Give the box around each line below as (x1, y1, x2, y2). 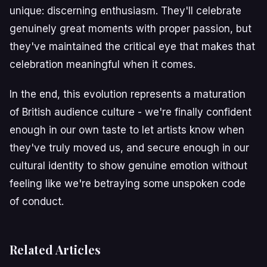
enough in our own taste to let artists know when (10, 123, 244, 136)
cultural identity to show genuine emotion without (10, 159, 247, 172)
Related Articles (10, 241, 101, 257)
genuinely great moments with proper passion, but (10, 22, 252, 35)
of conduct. (10, 195, 64, 207)
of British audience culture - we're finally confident (10, 105, 252, 118)
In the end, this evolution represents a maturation (10, 88, 246, 100)
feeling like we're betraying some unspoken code (10, 177, 246, 190)
